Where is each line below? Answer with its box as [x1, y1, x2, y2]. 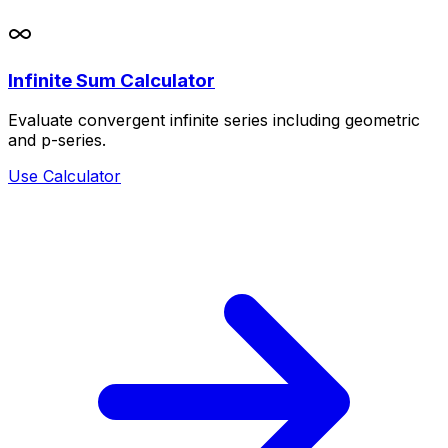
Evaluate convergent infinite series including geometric [8, 110, 420, 131]
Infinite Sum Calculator [8, 68, 215, 92]
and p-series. [8, 130, 106, 151]
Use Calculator [8, 166, 121, 187]
